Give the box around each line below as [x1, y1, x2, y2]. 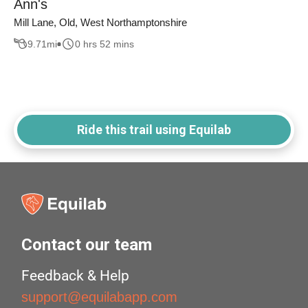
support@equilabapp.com [21, 289, 178, 305]
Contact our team [21, 235, 153, 255]
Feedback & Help [21, 267, 130, 285]
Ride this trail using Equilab [77, 122, 231, 137]
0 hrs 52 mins [75, 38, 134, 49]
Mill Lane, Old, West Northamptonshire [14, 16, 187, 29]
